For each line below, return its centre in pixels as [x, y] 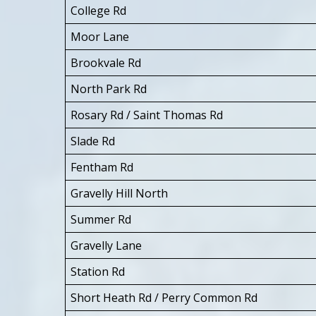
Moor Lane [100, 36]
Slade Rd [93, 141]
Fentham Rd [102, 167]
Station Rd [98, 271]
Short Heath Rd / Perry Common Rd [164, 297]
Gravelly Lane [106, 245]
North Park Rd [109, 89]
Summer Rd [101, 219]
